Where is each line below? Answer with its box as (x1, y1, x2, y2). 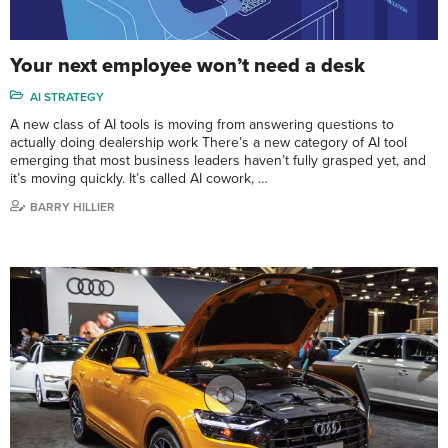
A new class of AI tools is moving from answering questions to (10, 115, 394, 133)
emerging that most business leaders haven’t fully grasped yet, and (10, 151, 426, 169)
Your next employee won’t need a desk (10, 53, 365, 78)
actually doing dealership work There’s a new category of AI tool (10, 133, 407, 151)
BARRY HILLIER (30, 199, 115, 214)
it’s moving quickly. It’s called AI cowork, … (10, 169, 268, 187)
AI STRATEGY (30, 89, 104, 104)
